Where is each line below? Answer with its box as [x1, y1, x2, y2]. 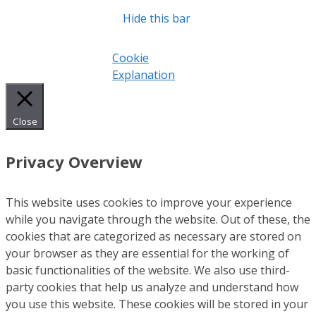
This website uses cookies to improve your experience [6, 195, 292, 211]
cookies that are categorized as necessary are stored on [6, 229, 301, 245]
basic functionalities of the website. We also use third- [6, 262, 290, 279]
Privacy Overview [6, 151, 142, 173]
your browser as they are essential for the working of [6, 245, 289, 262]
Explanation [112, 66, 176, 83]
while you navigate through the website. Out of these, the [6, 212, 310, 228]
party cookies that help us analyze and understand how [6, 279, 298, 296]
